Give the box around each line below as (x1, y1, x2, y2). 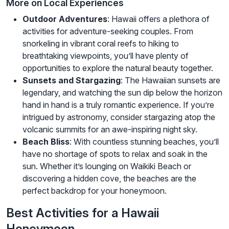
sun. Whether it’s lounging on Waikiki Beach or (22, 161, 191, 171)
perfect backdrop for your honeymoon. (22, 185, 167, 196)
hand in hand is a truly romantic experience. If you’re (22, 99, 214, 110)
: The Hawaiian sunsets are (121, 75, 220, 85)
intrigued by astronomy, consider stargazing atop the (22, 111, 215, 122)
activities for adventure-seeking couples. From (22, 26, 193, 36)
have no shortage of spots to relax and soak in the (22, 148, 208, 159)
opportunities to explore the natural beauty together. (22, 62, 213, 73)
